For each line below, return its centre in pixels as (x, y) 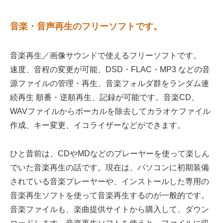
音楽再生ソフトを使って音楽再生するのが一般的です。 (110, 195)
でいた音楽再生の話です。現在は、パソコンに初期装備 (110, 167)
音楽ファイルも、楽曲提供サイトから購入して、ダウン (110, 209)
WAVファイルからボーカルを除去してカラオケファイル (110, 111)
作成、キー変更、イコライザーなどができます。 (98, 125)
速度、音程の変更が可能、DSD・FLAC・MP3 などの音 (110, 69)
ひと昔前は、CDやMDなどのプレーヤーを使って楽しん (110, 153)
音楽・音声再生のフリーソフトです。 (86, 27)
